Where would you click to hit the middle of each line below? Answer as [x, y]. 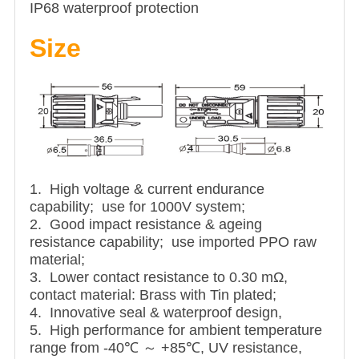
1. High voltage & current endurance [147, 189]
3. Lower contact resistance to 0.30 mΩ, [159, 277]
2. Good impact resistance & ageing [146, 224]
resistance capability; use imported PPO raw [173, 242]
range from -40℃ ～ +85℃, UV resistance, [166, 347]
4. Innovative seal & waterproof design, [156, 312]
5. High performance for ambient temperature [176, 330]
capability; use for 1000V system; [137, 206]
